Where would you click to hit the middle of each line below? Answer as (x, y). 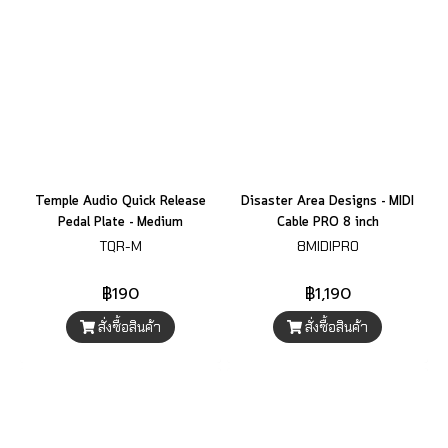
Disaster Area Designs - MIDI (327, 201)
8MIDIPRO (327, 246)
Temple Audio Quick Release (120, 201)
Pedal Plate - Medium (120, 222)
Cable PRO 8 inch (327, 222)
